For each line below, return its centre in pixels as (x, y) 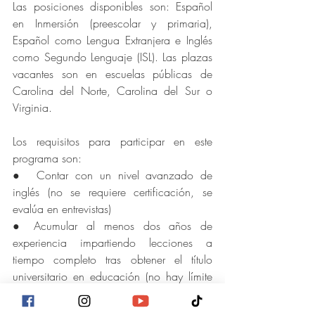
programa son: (47, 158)
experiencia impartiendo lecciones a (112, 242)
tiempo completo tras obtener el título (112, 259)
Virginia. (32, 107)
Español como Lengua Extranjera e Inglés (112, 40)
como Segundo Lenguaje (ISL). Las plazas (112, 57)
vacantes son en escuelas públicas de (112, 73)
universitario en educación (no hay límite (112, 276)
